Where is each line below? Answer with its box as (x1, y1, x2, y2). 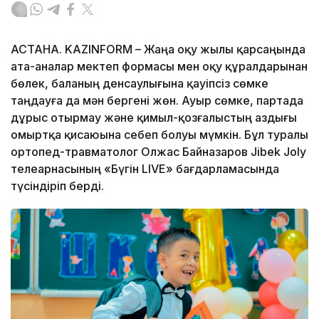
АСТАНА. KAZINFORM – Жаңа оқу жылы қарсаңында (11, 41, 305, 56)
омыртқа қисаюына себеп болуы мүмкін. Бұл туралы (11, 127, 308, 142)
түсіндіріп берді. (11, 178, 104, 193)
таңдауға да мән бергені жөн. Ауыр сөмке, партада (11, 93, 303, 108)
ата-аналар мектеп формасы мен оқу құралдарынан (11, 58, 308, 73)
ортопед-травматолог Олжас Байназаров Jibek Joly (11, 144, 306, 159)
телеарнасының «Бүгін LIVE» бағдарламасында (11, 161, 279, 176)
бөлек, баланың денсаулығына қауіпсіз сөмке (11, 75, 268, 90)
